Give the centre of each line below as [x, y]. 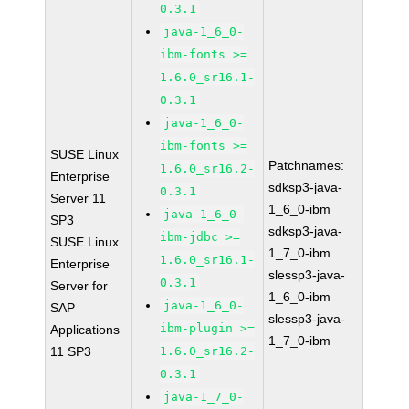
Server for [79, 286]
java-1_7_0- [204, 397]
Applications [85, 330]
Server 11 [79, 198]
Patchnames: [307, 165]
